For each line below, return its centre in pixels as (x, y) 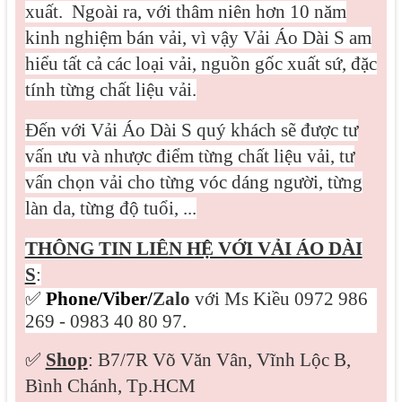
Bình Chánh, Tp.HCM (110, 385)
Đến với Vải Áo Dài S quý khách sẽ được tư (191, 130)
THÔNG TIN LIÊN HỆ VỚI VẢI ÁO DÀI (193, 248)
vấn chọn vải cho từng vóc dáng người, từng (193, 182)
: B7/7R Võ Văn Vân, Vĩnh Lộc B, (219, 359)
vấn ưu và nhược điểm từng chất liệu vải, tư (189, 156)
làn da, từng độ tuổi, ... (110, 208)
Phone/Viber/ (99, 298)
